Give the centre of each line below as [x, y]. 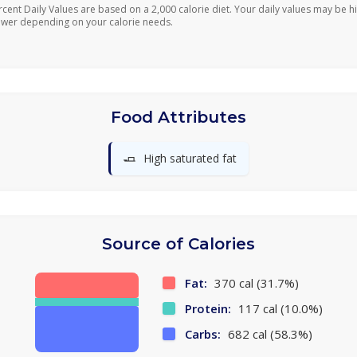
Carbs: [202, 334]
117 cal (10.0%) [279, 308]
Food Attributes [178, 117]
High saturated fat [190, 158]
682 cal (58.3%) [268, 334]
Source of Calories [178, 244]
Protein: [208, 308]
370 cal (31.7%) [255, 283]
